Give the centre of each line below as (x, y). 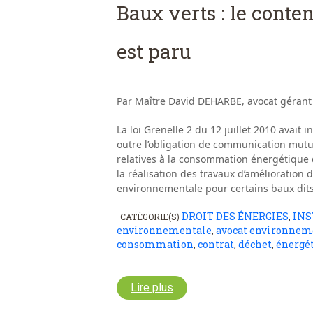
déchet (255, 244)
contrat (216, 244)
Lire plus (152, 287)
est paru (154, 51)
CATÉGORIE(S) (151, 216)
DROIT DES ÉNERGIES (235, 216)
